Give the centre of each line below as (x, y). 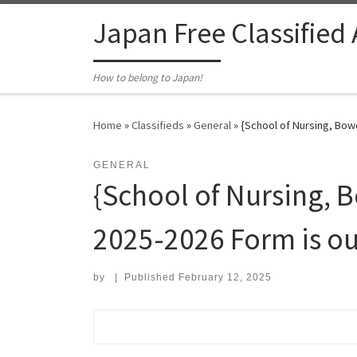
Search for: (132, 320)
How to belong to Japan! (148, 78)
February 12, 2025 (225, 278)
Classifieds (158, 126)
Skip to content (60, 23)
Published (151, 278)
